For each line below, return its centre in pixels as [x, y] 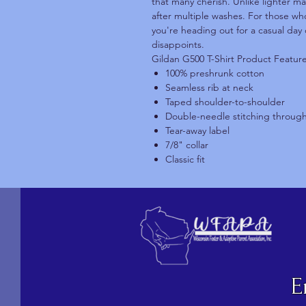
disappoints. [178, 45]
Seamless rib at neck [209, 88]
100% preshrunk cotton [215, 73]
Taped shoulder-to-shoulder [225, 102]
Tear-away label [197, 131]
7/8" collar [187, 145]
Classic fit [185, 159]
